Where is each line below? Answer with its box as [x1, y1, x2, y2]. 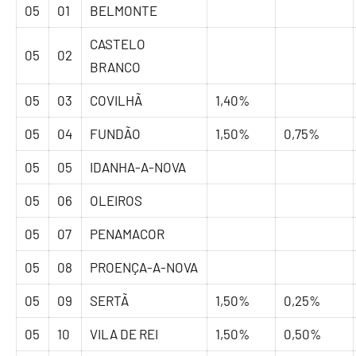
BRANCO [90, 59, 141, 75]
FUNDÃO [90, 126, 141, 142]
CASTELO [90, 36, 146, 52]
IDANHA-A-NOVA [90, 159, 187, 176]
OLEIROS [90, 192, 143, 209]
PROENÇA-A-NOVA [90, 259, 199, 276]
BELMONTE [90, 2, 158, 19]
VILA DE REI [90, 326, 159, 342]
